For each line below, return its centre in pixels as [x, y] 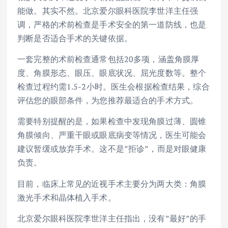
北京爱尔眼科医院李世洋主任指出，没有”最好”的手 [112, 218]
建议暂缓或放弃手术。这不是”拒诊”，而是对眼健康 [112, 149]
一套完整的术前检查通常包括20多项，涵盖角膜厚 [108, 59]
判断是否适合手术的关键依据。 [75, 38]
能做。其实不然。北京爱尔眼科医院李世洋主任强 [108, 11]
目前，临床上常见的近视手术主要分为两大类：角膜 [112, 183]
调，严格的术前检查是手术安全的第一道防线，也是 [112, 25]
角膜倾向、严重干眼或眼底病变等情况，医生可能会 [112, 135]
